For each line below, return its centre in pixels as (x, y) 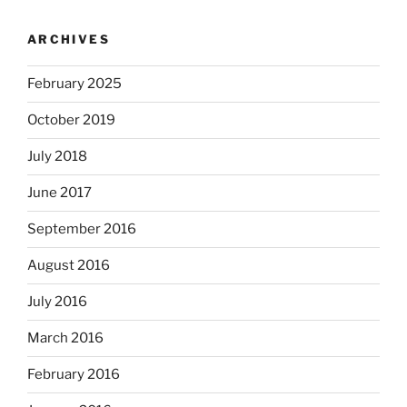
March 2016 (65, 338)
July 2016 (57, 302)
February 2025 (74, 84)
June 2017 (60, 193)
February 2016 (74, 375)
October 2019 (71, 120)
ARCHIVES (69, 40)
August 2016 (69, 266)
